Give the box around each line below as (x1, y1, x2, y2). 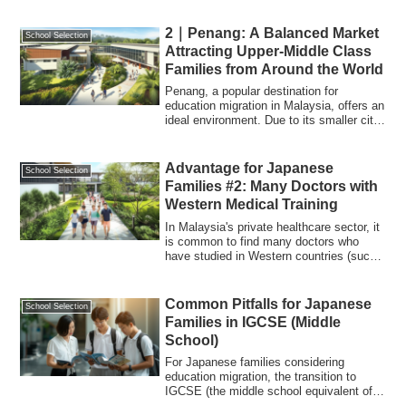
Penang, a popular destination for (165, 84, 339, 99)
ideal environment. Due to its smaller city (165, 113, 381, 128)
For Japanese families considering (165, 354, 345, 369)
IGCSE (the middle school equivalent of (165, 383, 373, 398)
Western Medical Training (165, 197, 339, 213)
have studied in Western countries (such (165, 248, 377, 263)
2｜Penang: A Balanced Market (165, 24, 380, 41)
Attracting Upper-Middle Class (165, 43, 372, 59)
